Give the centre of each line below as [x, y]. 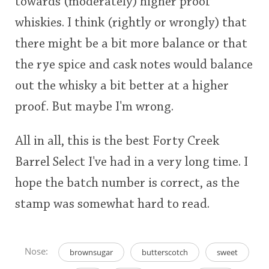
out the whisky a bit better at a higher [122, 86]
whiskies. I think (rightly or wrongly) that [131, 23]
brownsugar [91, 252]
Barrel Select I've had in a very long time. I [131, 162]
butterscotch [165, 252]
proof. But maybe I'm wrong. [94, 107]
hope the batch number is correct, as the [127, 183]
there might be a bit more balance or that [131, 44]
